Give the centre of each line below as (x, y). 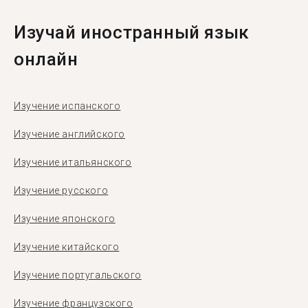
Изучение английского (69, 134)
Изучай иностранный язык (132, 32)
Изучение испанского (67, 106)
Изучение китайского (67, 247)
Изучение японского (65, 219)
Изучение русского (61, 190)
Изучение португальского (78, 275)
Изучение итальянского (73, 162)
